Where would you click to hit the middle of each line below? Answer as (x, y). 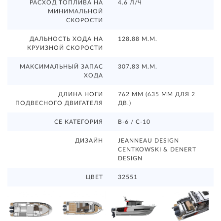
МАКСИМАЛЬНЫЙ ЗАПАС (61, 67)
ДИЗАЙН (89, 141)
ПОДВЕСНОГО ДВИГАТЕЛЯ (59, 103)
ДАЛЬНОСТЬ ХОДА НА (66, 39)
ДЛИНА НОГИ (81, 94)
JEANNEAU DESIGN (148, 141)
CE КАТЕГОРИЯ (79, 122)
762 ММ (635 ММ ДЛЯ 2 (157, 94)
